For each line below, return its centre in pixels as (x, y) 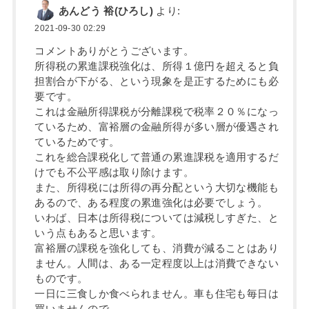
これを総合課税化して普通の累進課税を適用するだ (157, 158)
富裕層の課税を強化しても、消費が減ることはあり (157, 249)
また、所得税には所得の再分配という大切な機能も (157, 188)
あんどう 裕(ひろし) (106, 11)
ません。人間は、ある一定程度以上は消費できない (157, 264)
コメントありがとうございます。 (114, 51)
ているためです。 (77, 142)
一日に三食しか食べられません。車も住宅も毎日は (157, 294)
